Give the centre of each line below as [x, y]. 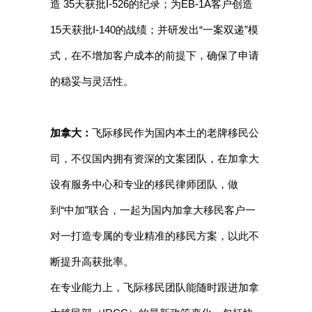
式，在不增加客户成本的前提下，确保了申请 [154, 56]
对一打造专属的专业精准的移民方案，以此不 [154, 236]
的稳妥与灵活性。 [92, 81]
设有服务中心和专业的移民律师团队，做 [144, 185]
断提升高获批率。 [92, 262]
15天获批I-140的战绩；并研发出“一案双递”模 [154, 30]
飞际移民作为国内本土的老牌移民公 [175, 133]
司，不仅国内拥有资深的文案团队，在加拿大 [154, 159]
